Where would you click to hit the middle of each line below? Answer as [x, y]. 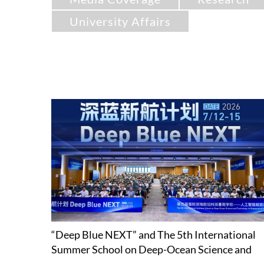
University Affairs [120, 21]
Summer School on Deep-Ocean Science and [151, 250]
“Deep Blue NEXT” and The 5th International [154, 235]
